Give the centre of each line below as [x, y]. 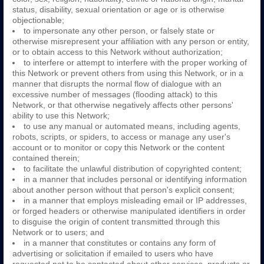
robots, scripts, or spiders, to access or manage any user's [121, 137]
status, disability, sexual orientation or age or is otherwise [118, 9]
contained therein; [46, 158]
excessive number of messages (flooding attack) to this [115, 94]
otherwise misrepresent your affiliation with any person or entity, [131, 41]
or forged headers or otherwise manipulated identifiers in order [129, 211]
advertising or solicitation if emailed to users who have [113, 253]
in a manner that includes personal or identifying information [135, 179]
